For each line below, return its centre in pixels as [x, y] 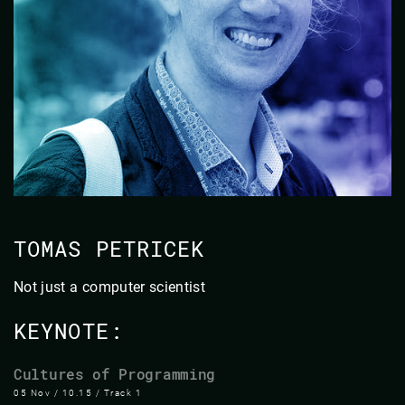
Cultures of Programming [115, 373]
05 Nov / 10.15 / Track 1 [78, 392]
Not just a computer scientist [110, 287]
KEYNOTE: [68, 330]
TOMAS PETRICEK [109, 248]
